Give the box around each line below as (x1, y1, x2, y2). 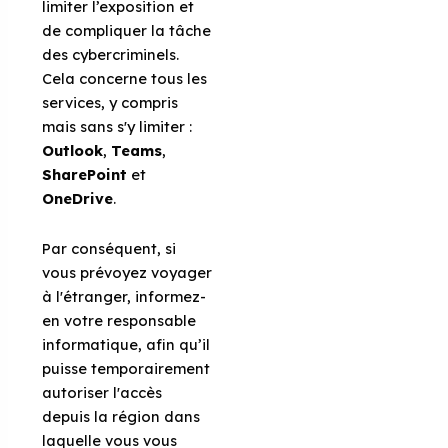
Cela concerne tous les (42, 69, 208, 89)
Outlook (42, 141, 104, 161)
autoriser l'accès (42, 382, 163, 402)
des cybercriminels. (42, 45, 180, 65)
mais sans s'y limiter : (42, 117, 193, 137)
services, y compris (42, 93, 179, 113)
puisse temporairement (42, 358, 211, 378)
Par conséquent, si (42, 238, 177, 258)
